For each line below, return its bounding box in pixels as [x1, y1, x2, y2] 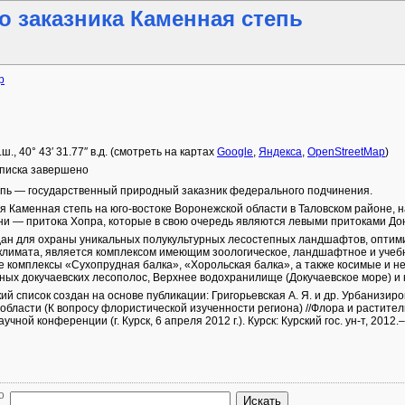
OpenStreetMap [307, 146, 385, 158]
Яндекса [259, 146, 302, 158]
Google [217, 146, 253, 158]
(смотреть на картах [108, 146, 217, 158]
